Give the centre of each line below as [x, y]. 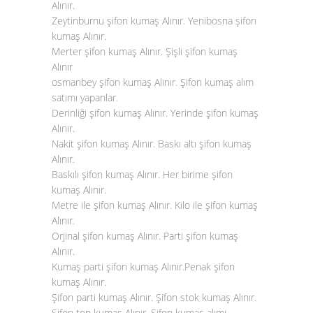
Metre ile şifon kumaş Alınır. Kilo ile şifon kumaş [155, 205]
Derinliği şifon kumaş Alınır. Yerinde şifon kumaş [155, 113]
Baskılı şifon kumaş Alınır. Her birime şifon [142, 174]
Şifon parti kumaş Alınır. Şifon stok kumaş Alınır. [155, 297]
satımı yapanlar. [86, 97]
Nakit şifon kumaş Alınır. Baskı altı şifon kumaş [152, 144]
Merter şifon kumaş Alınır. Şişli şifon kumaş [145, 51]
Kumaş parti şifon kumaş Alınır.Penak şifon [143, 267]
